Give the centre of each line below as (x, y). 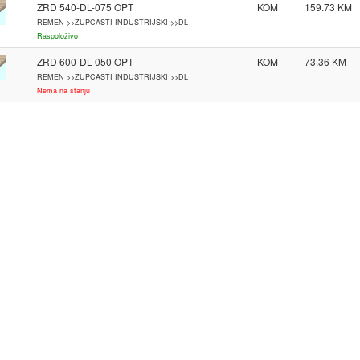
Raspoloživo (57, 36)
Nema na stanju (63, 90)
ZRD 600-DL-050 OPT (85, 61)
